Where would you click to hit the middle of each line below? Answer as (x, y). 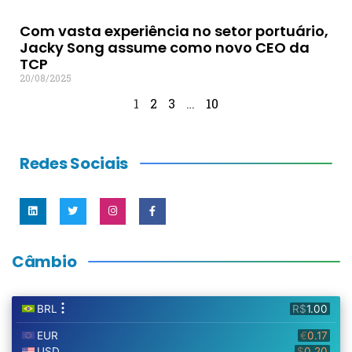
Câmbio (44, 261)
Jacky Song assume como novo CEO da (165, 48)
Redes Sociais (74, 164)
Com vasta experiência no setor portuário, (174, 31)
